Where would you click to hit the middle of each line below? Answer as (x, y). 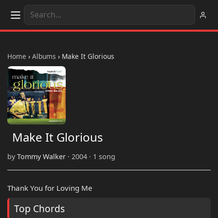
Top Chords (39, 209)
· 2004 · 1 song (91, 157)
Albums (44, 56)
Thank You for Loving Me (50, 188)
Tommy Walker (41, 157)
